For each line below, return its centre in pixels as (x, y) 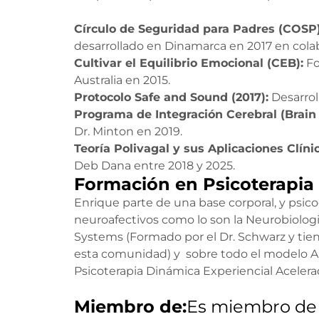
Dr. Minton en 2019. (128, 131)
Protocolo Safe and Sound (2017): (171, 97)
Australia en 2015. (122, 80)
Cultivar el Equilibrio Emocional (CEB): (189, 63)
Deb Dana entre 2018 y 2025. (155, 166)
